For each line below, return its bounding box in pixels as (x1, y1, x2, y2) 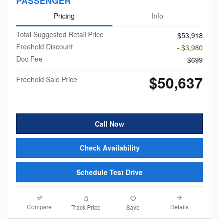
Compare (27, 202, 52, 211)
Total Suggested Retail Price (16, 29, 104, 40)
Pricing (53, 10, 75, 21)
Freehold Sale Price (16, 74, 77, 85)
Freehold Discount (16, 42, 73, 52)
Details (170, 202, 189, 211)
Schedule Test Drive (76, 167, 143, 177)
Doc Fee (16, 54, 43, 64)
